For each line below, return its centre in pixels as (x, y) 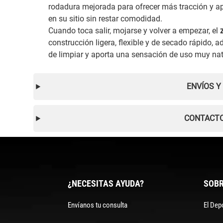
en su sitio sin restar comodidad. (106, 19)
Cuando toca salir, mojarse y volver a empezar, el (134, 31)
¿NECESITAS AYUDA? (106, 183)
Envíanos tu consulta (98, 205)
